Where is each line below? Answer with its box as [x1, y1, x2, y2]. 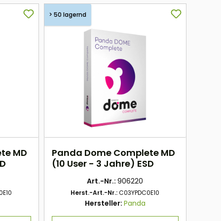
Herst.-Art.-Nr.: [71, 188, 119, 197]
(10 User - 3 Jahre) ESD [51, 157, 154, 170]
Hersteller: [84, 198, 124, 209]
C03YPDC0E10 [119, 188, 160, 197]
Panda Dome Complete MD [51, 147, 175, 159]
